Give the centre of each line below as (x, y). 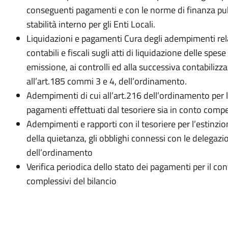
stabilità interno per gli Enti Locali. (91, 24)
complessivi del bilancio (71, 181)
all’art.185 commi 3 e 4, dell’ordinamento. (106, 81)
